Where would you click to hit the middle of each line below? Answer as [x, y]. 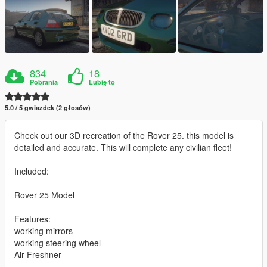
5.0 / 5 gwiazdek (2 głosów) [48, 108]
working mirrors [44, 231]
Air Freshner [38, 255]
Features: [32, 219]
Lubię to [102, 82]
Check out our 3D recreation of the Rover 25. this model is [124, 136]
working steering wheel [58, 243]
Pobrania [44, 82]
